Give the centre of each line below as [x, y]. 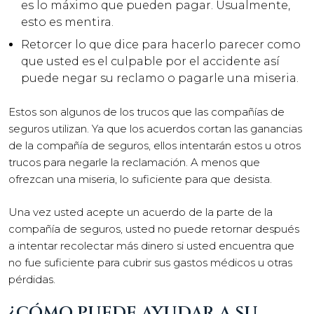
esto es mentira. [67, 22]
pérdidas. [32, 279]
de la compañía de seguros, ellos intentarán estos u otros [155, 145]
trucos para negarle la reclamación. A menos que [134, 162]
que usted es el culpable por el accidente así [150, 61]
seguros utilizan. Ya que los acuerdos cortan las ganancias [155, 129]
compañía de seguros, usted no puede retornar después [154, 228]
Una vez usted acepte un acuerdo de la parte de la [141, 212]
